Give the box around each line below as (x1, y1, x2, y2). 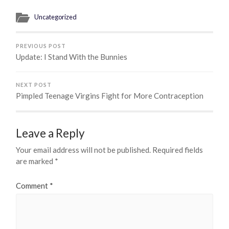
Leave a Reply (16, 126, 85, 140)
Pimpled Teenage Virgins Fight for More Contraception (16, 90, 204, 100)
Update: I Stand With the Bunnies (16, 52, 128, 61)
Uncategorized (34, 12, 77, 21)
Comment (16, 180, 50, 190)
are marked (16, 156, 55, 166)
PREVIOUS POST (16, 42, 66, 49)
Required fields (152, 145, 203, 154)
